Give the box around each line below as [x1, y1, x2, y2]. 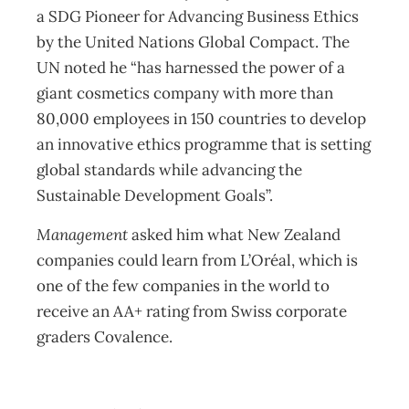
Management [37, 225, 131, 245]
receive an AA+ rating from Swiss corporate [37, 301, 347, 321]
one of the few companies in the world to [37, 276, 330, 296]
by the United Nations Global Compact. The [37, 32, 350, 52]
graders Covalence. [37, 327, 176, 347]
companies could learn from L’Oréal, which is [37, 250, 358, 270]
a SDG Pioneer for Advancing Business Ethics [37, 6, 359, 26]
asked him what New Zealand [131, 225, 341, 245]
